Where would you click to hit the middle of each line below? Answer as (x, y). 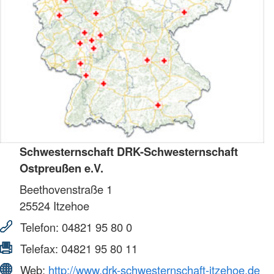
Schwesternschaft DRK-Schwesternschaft (129, 152)
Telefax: (39, 249)
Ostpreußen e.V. (61, 168)
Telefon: (39, 227)
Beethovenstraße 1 (66, 189)
